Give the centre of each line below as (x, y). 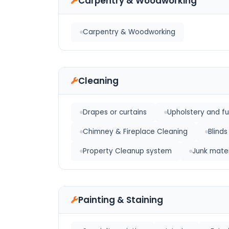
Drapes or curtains (115, 112)
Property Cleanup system (127, 151)
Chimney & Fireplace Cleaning (135, 132)
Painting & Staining (121, 200)
